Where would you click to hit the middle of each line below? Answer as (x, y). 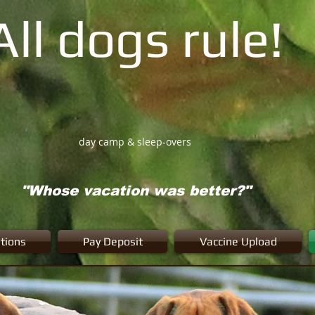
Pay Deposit (112, 242)
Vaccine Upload (238, 242)
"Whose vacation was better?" (136, 191)
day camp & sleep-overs (135, 142)
